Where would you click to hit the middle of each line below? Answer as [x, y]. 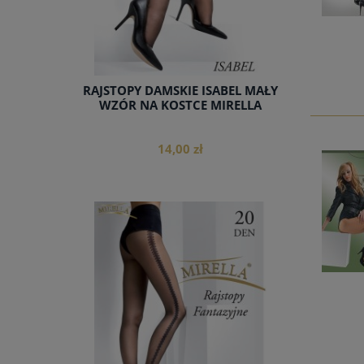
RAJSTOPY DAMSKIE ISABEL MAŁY [180, 91]
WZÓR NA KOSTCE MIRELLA [180, 106]
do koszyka [180, 256]
